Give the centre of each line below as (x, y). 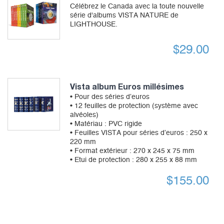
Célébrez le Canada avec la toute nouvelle (137, 6)
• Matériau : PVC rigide (106, 124)
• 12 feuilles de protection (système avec (134, 106)
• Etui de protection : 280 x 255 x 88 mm (133, 160)
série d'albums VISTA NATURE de (124, 15)
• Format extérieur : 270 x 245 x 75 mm (132, 151)
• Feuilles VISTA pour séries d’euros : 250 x (138, 133)
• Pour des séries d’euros (109, 97)
